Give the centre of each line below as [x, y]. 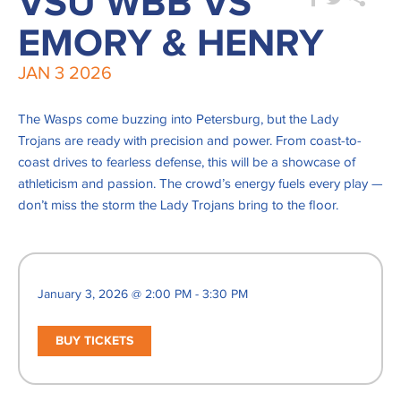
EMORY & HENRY [171, 45]
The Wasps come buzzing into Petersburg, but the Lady [178, 120]
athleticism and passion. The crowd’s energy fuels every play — [200, 184]
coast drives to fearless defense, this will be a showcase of [187, 163]
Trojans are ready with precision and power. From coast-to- [190, 141]
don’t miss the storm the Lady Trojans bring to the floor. [178, 206]
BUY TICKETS [94, 341]
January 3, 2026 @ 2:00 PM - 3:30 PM [143, 295]
